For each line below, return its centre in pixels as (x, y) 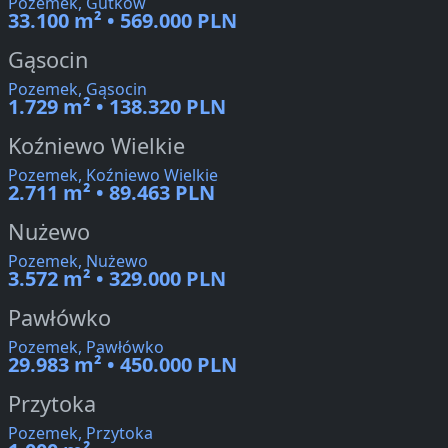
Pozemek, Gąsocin (77, 89)
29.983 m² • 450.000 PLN (122, 365)
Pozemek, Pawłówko (86, 347)
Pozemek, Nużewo (78, 261)
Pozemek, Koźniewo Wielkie (113, 175)
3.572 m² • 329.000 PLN (117, 279)
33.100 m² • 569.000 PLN (122, 21)
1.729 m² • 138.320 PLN (117, 107)
